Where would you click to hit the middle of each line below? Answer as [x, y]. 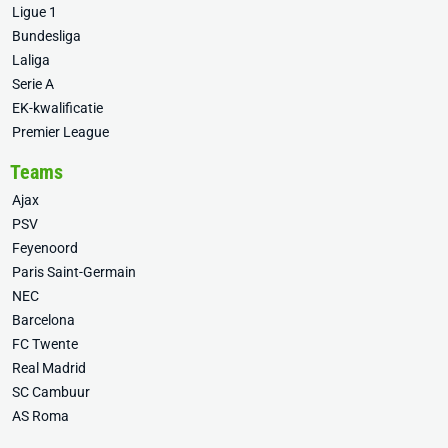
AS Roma [40, 416]
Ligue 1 [34, 12]
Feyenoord [45, 248]
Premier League [60, 132]
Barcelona [43, 320]
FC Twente [45, 344]
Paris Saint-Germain [74, 272]
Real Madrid [49, 368]
